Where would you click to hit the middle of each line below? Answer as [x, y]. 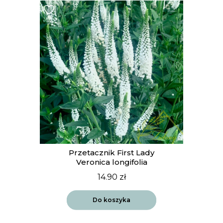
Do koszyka [111, 200]
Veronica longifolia [111, 162]
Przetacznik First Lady [111, 152]
